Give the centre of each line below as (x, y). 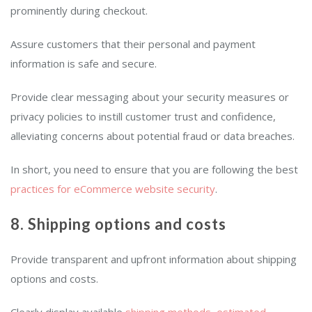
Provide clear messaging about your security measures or (150, 97)
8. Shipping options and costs (118, 224)
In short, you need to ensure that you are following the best (154, 170)
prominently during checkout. (79, 11)
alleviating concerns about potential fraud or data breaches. (153, 136)
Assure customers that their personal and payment (133, 44)
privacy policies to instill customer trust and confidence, (143, 117)
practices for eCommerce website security (113, 189)
